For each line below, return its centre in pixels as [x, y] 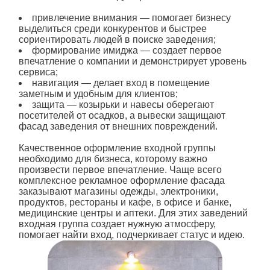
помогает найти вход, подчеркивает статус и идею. [131, 235]
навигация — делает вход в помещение [121, 83]
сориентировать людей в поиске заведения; [117, 40]
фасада [207, 181]
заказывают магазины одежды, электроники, [118, 192]
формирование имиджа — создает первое [127, 51]
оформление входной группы [149, 148]
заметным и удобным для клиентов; [100, 94]
